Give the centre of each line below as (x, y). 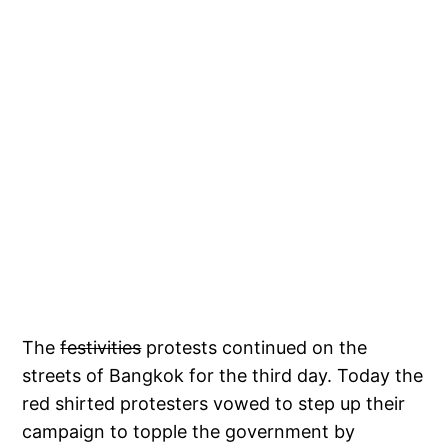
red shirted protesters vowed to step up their (214, 404)
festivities (101, 348)
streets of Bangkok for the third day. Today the (223, 376)
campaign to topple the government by (189, 432)
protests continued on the (254, 348)
